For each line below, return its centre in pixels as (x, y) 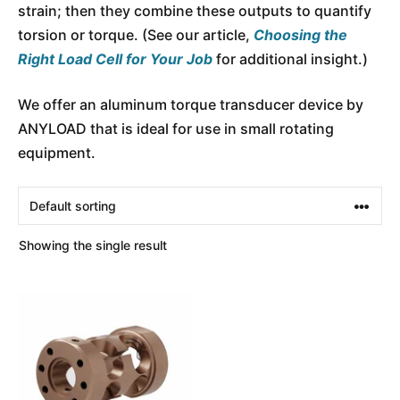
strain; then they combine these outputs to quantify (195, 11)
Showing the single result (93, 245)
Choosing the (300, 35)
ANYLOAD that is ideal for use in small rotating (176, 129)
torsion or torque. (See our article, (136, 35)
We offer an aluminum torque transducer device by (191, 104)
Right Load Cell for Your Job (115, 59)
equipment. (57, 153)
